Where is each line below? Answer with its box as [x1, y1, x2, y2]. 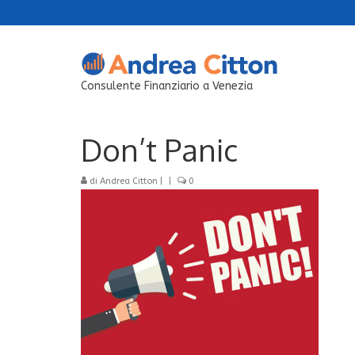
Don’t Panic [81, 130, 238, 169]
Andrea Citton [100, 175, 158, 186]
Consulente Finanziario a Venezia [81, 78, 253, 93]
